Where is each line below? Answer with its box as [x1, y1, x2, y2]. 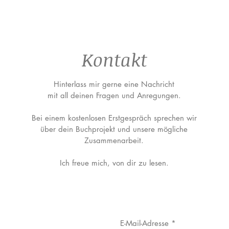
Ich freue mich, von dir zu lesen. [59, 158, 169, 168]
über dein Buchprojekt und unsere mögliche [40, 124, 188, 134]
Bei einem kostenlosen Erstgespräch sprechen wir [31, 113, 197, 123]
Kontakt [82, 47, 147, 72]
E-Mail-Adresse [120, 218, 169, 228]
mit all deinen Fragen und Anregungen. [47, 90, 181, 100]
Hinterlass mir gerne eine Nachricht [54, 79, 174, 89]
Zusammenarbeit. [84, 135, 144, 145]
